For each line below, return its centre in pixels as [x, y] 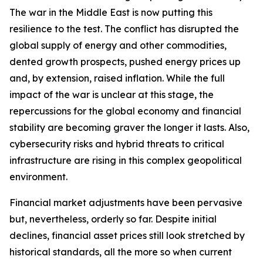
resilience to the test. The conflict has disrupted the [124, 29]
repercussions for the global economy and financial [125, 111]
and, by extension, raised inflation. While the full [117, 78]
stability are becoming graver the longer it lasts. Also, [129, 127]
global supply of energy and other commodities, [118, 45]
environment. [38, 177]
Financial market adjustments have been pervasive [126, 203]
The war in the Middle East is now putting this [111, 12]
